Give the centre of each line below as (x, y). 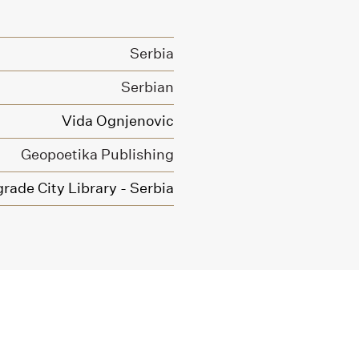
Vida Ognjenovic (118, 121)
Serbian (147, 87)
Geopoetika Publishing (97, 154)
